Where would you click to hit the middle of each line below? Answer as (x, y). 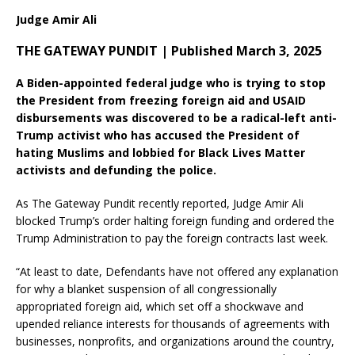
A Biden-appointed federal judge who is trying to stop (171, 83)
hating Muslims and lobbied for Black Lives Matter (160, 153)
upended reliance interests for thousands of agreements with (173, 324)
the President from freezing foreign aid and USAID (161, 101)
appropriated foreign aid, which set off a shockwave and (160, 307)
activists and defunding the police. (116, 170)
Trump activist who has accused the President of (158, 136)
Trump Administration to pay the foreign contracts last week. (172, 239)
